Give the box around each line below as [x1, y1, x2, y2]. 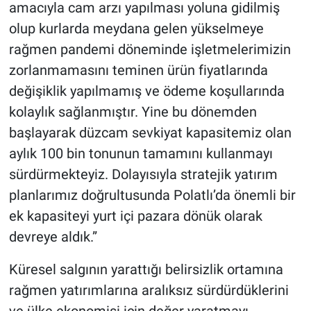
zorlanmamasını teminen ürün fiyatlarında [8, 61, 268, 78]
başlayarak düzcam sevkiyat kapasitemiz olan [8, 124, 292, 141]
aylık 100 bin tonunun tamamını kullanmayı [8, 144, 273, 162]
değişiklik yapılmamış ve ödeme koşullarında [8, 82, 285, 99]
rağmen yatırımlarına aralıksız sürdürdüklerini [8, 281, 289, 299]
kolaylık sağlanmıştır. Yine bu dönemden [8, 103, 257, 120]
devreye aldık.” [8, 228, 97, 245]
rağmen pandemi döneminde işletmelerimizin [8, 40, 291, 58]
